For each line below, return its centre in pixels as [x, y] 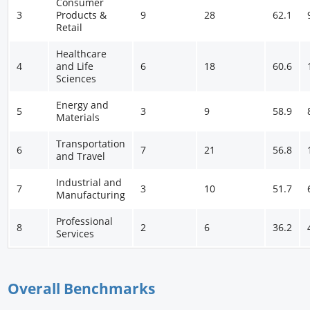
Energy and [83, 105]
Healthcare [82, 54]
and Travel [81, 156]
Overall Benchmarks [82, 289]
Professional [85, 221]
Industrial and [89, 183]
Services [75, 234]
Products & [82, 15]
